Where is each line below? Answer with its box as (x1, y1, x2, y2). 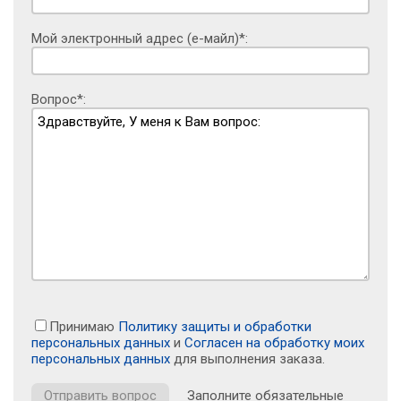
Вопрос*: (31, 90, 86, 107)
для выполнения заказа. (170, 350, 325, 367)
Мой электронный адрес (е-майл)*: (31, 30, 248, 47)
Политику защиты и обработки (118, 318, 311, 335)
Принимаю (49, 318, 118, 335)
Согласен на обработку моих (184, 334, 364, 351)
